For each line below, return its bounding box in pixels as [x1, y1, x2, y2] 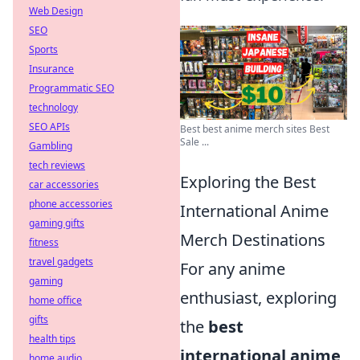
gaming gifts [29, 216, 84, 230]
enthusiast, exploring [180, 287, 337, 309]
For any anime [180, 258, 285, 280]
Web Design [29, 4, 83, 18]
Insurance [29, 62, 74, 76]
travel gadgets [29, 255, 93, 268]
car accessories [29, 178, 99, 191]
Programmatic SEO [29, 81, 114, 95]
